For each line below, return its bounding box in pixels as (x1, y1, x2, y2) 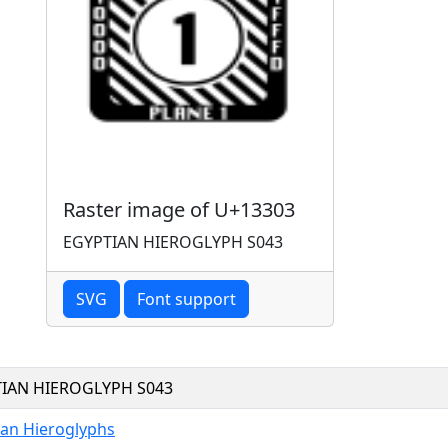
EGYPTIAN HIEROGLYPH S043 (63, 230, 283, 253)
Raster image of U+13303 (63, 195, 295, 223)
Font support (137, 287, 236, 310)
